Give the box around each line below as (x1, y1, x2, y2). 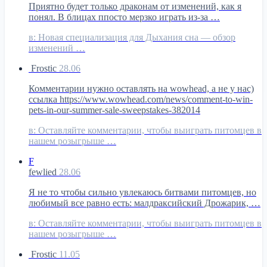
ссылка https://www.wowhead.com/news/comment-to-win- (29, 94, 253, 104)
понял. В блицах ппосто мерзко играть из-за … (29, 11, 220, 22)
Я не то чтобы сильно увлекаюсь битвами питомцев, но (29, 187, 256, 197)
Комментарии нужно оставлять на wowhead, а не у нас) (29, 83, 254, 94)
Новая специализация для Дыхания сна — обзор (36, 32, 235, 42)
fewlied (29, 166, 59, 177)
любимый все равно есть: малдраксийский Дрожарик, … (29, 197, 260, 208)
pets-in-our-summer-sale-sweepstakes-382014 (29, 104, 200, 115)
